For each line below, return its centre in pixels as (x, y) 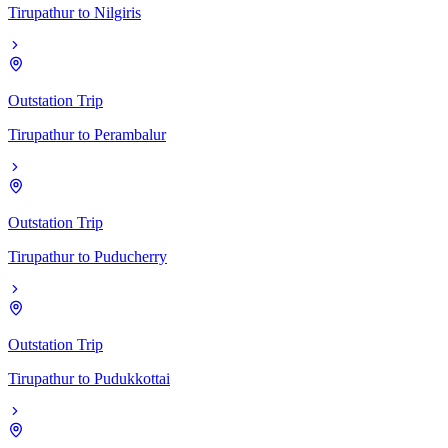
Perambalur (130, 134)
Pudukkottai (132, 378)
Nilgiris (117, 12)
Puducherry (130, 256)
